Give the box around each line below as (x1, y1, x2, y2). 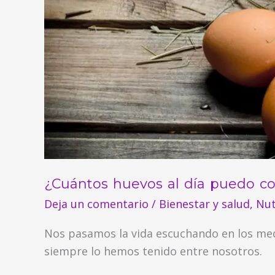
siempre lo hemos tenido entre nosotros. (44, 244, 262, 259)
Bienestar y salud (159, 196, 250, 211)
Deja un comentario (44, 196, 149, 211)
